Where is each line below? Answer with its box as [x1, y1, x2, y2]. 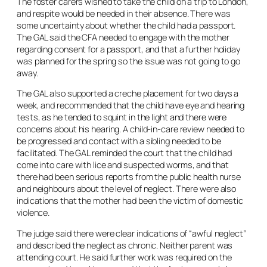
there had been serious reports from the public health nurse [17, 171, 241, 182]
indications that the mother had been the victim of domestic [17, 195, 244, 206]
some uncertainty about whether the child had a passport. [17, 19, 236, 31]
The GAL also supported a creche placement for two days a [17, 88, 239, 99]
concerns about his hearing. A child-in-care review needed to [17, 123, 244, 135]
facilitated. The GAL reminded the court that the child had [17, 147, 232, 159]
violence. [17, 207, 50, 218]
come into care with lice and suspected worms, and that [17, 159, 229, 170]
